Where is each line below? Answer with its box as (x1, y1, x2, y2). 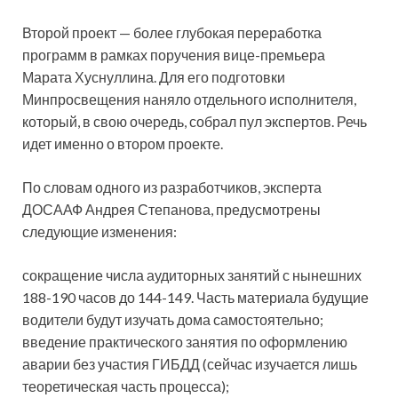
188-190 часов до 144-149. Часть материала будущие (22, 289, 369, 306)
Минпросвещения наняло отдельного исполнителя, (22, 91, 356, 108)
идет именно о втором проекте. (22, 135, 223, 153)
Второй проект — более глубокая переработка (22, 24, 322, 42)
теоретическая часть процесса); (22, 378, 229, 395)
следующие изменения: (22, 223, 177, 241)
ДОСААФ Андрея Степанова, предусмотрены (22, 201, 321, 219)
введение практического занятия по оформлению (22, 333, 347, 351)
